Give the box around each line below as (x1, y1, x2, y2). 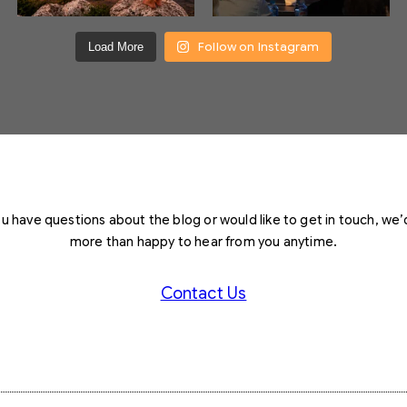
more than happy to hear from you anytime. (69, 233, 338, 251)
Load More (87, 40, 144, 55)
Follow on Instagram (198, 39, 320, 55)
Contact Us (160, 283, 247, 304)
